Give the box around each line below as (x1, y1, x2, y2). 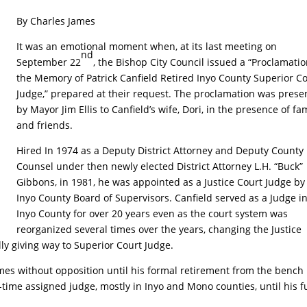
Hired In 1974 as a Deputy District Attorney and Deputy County (16, 144, 304, 158)
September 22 (16, 56, 82, 69)
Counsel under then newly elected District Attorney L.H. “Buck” (16, 160, 304, 173)
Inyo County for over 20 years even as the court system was (16, 207, 288, 221)
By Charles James (16, 14, 96, 28)
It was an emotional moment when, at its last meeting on (16, 40, 278, 53)
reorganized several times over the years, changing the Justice (16, 223, 302, 236)
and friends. (16, 119, 73, 132)
